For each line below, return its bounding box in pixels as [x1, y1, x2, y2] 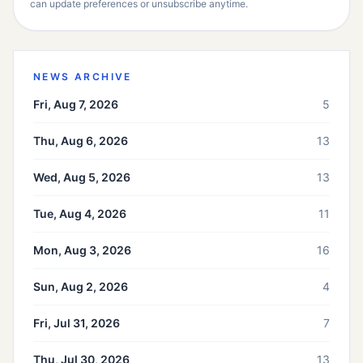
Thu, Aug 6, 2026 [33, 134, 128, 148]
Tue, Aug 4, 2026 [33, 207, 126, 221]
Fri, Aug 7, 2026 [33, 97, 118, 112]
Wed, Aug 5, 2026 [33, 170, 130, 185]
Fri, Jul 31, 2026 [33, 316, 120, 331]
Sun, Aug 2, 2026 [33, 280, 128, 294]
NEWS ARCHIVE [33, 70, 132, 83]
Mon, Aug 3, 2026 [33, 243, 131, 258]
